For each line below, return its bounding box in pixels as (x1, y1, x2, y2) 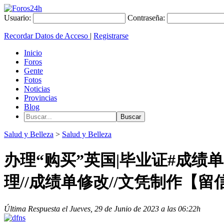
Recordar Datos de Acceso (4, 31, 90, 40)
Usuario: (4, 13, 31, 22)
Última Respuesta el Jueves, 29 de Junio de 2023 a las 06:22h (4, 204, 200, 213)
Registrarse (93, 31, 128, 40)
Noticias (24, 84, 50, 93)
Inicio (24, 48, 42, 57)
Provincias (24, 93, 57, 102)
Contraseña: (127, 13, 165, 22)
